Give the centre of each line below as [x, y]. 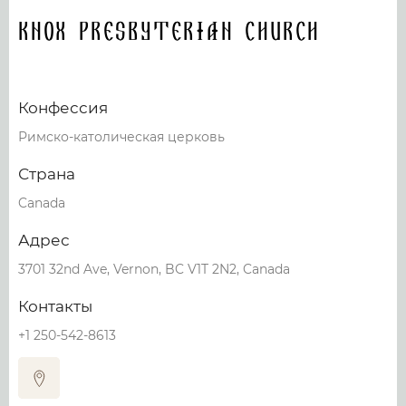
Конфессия [63, 108]
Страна [47, 174]
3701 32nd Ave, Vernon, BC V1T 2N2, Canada [154, 269]
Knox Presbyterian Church [169, 32]
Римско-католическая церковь [121, 137]
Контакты [55, 306]
